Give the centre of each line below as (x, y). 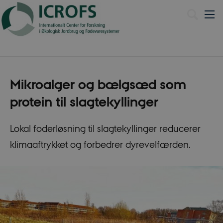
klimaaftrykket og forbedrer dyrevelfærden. (100, 144)
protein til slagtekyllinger (84, 102)
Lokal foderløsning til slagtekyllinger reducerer (105, 128)
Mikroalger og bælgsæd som (98, 85)
